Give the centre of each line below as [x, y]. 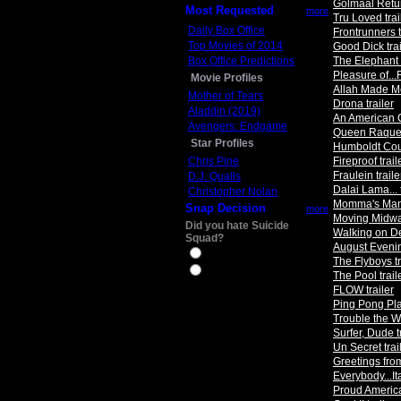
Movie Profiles [227, 78]
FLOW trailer [363, 290]
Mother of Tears [226, 96]
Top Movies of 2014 [235, 46]
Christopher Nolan [233, 192]
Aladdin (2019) [224, 111]
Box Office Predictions [241, 61]
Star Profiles [222, 143]
